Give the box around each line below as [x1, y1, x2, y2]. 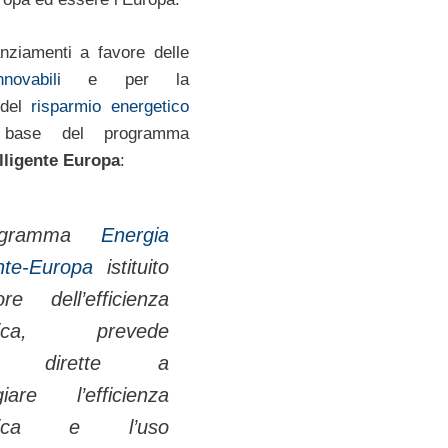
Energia [70, 224, 169, 247]
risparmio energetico [31, 96, 189, 116]
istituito [92, 256, 169, 279]
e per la [61, 69, 189, 89]
